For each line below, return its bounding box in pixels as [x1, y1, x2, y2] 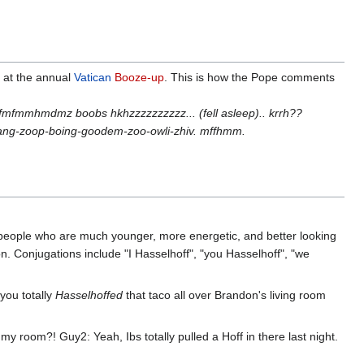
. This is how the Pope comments [164, 70, 335, 84]
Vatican [74, 70, 111, 84]
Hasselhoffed [55, 288, 123, 301]
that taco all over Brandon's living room [123, 288, 326, 301]
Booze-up [115, 70, 164, 84]
